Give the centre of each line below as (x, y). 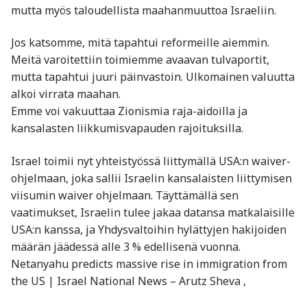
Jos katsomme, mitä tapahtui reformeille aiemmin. (140, 43)
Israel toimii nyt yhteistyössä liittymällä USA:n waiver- (151, 161)
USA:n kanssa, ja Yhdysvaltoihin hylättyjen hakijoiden (149, 229)
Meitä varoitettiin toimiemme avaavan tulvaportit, (140, 60)
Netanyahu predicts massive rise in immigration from (149, 263)
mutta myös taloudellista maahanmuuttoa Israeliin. (144, 10)
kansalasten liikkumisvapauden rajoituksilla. (127, 128)
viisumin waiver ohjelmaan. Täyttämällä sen (125, 195)
